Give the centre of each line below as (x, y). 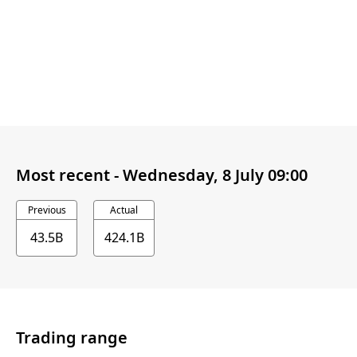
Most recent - (69, 175)
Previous (47, 210)
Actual (124, 210)
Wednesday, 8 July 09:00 (215, 175)
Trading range (72, 337)
